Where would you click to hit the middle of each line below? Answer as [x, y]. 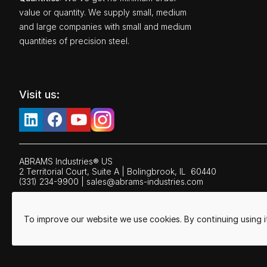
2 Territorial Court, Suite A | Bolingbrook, [99, 172]
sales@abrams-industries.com [145, 182]
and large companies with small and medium [105, 27]
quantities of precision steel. [74, 41]
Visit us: [39, 95]
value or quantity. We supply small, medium [103, 13]
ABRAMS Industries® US [66, 162]
